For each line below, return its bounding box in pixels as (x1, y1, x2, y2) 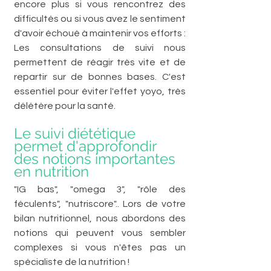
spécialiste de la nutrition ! (14, 256, 131, 267)
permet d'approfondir (14, 137, 160, 155)
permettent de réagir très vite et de (14, 57, 186, 67)
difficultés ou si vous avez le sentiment (14, 13, 186, 24)
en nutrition (14, 162, 89, 180)
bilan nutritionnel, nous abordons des (14, 213, 186, 223)
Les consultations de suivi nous (14, 42, 186, 53)
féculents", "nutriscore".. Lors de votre (14, 198, 186, 209)
